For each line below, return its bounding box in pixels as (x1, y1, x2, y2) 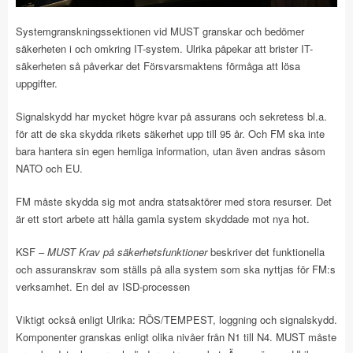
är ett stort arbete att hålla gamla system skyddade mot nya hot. (16, 211, 310, 226)
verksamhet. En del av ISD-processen (16, 279, 190, 294)
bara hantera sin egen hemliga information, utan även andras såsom (16, 143, 325, 158)
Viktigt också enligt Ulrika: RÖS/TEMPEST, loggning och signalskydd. (16, 312, 337, 327)
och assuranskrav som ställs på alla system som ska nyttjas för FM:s (16, 262, 336, 277)
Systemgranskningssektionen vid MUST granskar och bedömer (16, 24, 304, 39)
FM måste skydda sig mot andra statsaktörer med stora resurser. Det (16, 194, 332, 209)
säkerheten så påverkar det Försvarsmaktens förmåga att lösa (16, 58, 300, 73)
